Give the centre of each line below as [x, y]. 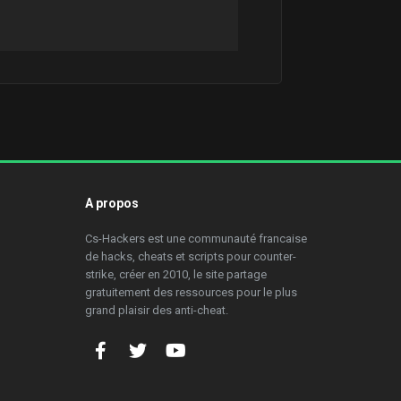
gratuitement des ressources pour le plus [191, 292]
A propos [111, 203]
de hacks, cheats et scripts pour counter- [190, 256]
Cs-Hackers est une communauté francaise [196, 239]
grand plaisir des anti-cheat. [156, 310]
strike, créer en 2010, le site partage [175, 274]
